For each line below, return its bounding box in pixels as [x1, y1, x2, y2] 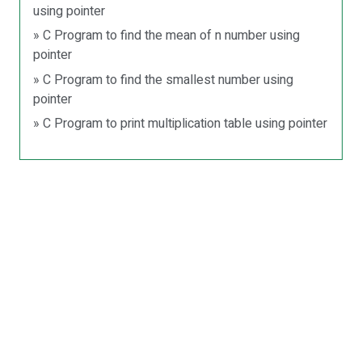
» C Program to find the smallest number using [33, 69, 293, 90]
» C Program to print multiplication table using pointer [33, 113, 327, 133]
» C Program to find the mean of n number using [33, 26, 300, 46]
